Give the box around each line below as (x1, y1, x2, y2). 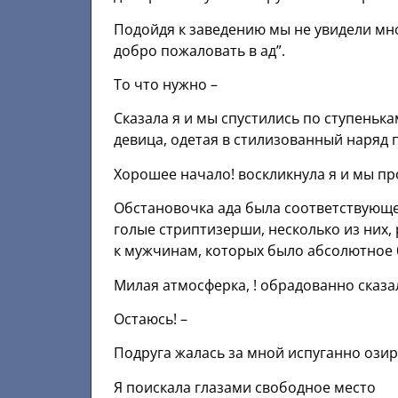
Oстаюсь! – (114, 308, 187, 329)
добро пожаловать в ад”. (114, 40, 285, 60)
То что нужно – (114, 74, 218, 94)
